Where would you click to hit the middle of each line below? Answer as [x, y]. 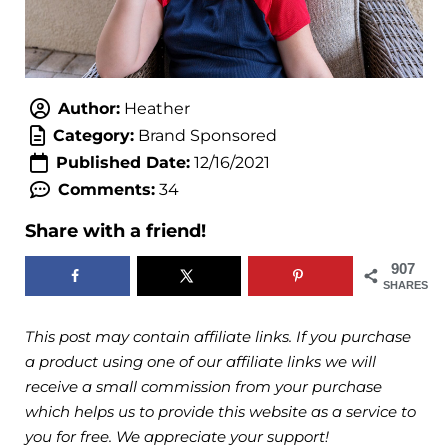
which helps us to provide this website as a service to [220, 412]
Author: [88, 109]
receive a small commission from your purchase [203, 387]
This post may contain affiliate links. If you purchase [218, 337]
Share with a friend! [115, 231]
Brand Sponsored [205, 136]
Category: [93, 136]
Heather [154, 109]
